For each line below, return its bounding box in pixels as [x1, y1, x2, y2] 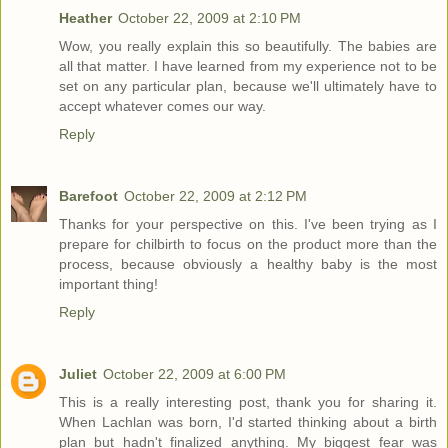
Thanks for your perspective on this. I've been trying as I [59, 216, 437, 233]
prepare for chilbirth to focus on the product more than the [59, 236, 437, 253]
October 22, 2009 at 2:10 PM [118, 10, 301, 27]
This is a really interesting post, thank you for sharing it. [59, 394, 437, 411]
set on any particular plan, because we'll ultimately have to [59, 78, 437, 95]
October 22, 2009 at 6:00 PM [103, 366, 286, 383]
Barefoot [59, 188, 118, 205]
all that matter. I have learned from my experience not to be [59, 58, 437, 75]
